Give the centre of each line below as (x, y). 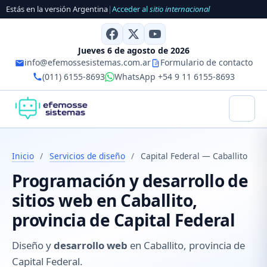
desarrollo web (91, 246)
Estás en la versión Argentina (57, 9)
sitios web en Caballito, (105, 201)
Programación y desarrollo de (130, 181)
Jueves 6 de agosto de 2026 (133, 50)
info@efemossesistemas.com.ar (87, 62)
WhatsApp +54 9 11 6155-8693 (174, 76)
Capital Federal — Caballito (194, 156)
